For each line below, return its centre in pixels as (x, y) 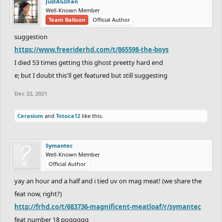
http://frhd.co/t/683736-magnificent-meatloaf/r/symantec (108, 206)
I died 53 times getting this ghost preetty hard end (89, 62)
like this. (92, 115)
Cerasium (30, 115)
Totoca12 (68, 115)
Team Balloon (67, 19)
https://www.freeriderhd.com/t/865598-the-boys (91, 49)
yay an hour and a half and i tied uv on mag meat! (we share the (108, 181)
